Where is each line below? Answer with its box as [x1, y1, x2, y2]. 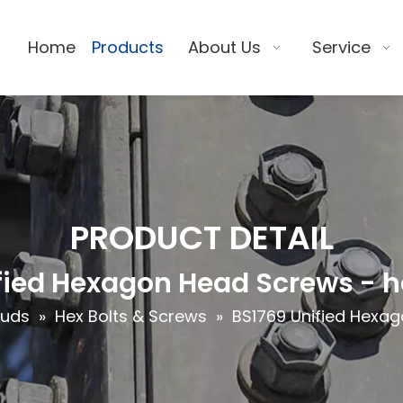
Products [92, 36, 165, 58]
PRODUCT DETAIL [69, 215, 334, 261]
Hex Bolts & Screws [55, 305, 207, 327]
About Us [187, 36, 261, 58]
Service [312, 36, 372, 58]
